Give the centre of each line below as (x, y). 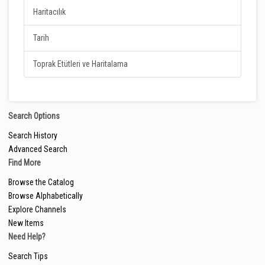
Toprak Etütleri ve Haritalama (80, 64)
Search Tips (28, 256)
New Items (26, 223)
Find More (25, 163)
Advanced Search (38, 149)
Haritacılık (49, 12)
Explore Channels (37, 209)
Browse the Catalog (41, 182)
